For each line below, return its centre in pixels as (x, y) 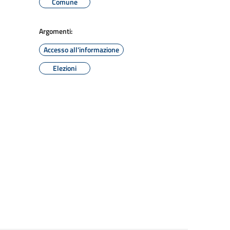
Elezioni (65, 68)
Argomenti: (56, 31)
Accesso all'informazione (81, 50)
